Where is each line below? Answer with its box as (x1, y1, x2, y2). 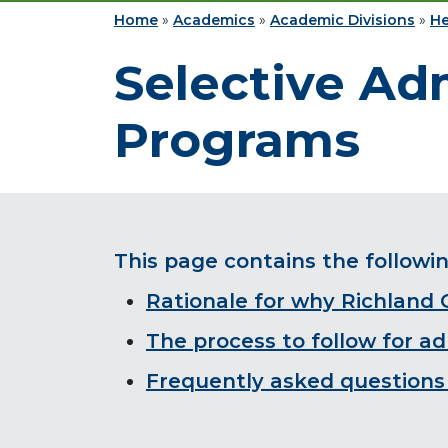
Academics (173, 11, 255, 30)
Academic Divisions (270, 11, 415, 30)
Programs (114, 111, 360, 170)
